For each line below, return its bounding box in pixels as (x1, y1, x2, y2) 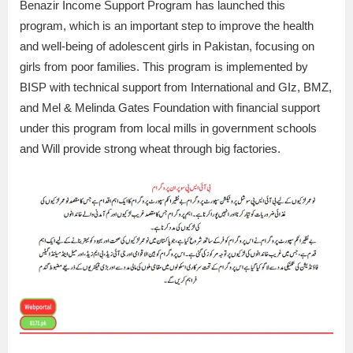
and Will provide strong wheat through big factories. (20, 142, 281, 156)
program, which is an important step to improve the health (20, 19, 314, 33)
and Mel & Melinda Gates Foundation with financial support (20, 101, 320, 115)
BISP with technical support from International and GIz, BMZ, (20, 80, 332, 95)
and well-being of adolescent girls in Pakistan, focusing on (20, 39, 314, 54)
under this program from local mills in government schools (20, 121, 317, 136)
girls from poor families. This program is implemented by (20, 60, 308, 74)
